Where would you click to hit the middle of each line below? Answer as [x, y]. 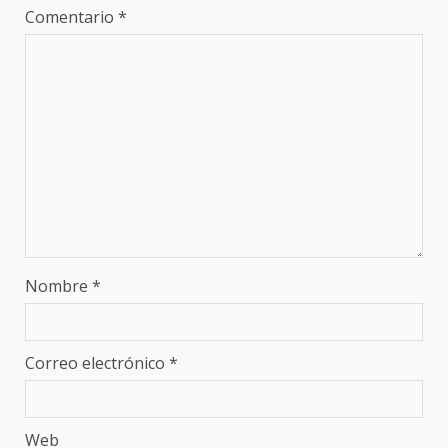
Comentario [71, 16]
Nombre [58, 285]
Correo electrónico [97, 362]
